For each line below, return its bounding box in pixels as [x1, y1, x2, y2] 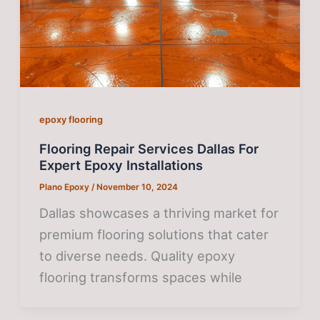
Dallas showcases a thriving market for [39, 204, 279, 221]
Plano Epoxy [39, 182, 92, 193]
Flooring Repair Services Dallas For [39, 141, 259, 157]
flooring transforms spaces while [39, 269, 243, 285]
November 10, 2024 [96, 182, 179, 193]
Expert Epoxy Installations [39, 157, 204, 174]
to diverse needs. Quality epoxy [39, 247, 236, 264]
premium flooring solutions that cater [39, 226, 269, 242]
